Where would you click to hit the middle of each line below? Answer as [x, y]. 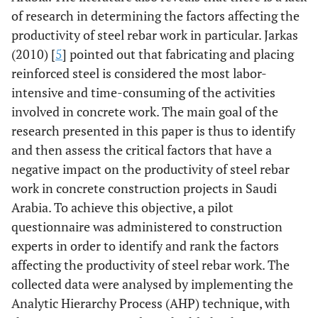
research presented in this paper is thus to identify [153, 131]
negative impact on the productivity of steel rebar [150, 169]
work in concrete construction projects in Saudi [144, 188]
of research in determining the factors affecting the [155, 16]
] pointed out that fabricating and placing [178, 54]
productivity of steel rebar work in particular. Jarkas [155, 35]
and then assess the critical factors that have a [142, 150]
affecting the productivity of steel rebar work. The [150, 265]
